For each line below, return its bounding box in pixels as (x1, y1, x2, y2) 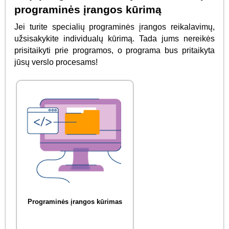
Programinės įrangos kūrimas (28, 198, 123, 206)
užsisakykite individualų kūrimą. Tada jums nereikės (14, 34, 215, 43)
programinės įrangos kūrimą (14, 4, 162, 16)
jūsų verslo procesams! (14, 58, 98, 67)
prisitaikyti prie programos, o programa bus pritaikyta (14, 46, 215, 55)
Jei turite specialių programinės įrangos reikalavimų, (14, 22, 215, 32)
